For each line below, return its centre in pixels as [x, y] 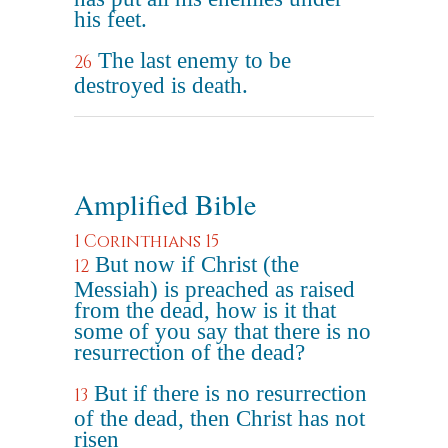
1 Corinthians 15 [146, 241]
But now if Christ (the [197, 264]
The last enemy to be [194, 60]
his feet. [110, 19]
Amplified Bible [165, 204]
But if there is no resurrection [230, 393]
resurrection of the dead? [189, 352]
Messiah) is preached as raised [214, 289]
